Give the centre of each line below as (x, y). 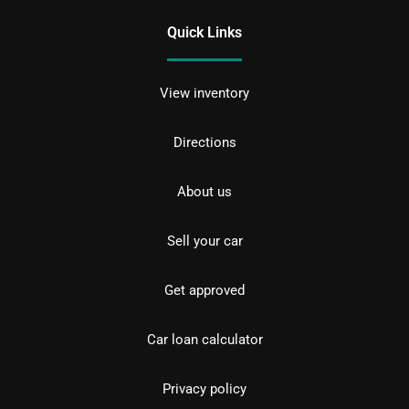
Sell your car (204, 241)
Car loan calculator (204, 340)
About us (204, 192)
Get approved (204, 291)
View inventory (204, 94)
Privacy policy (204, 389)
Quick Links (204, 33)
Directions (204, 143)
